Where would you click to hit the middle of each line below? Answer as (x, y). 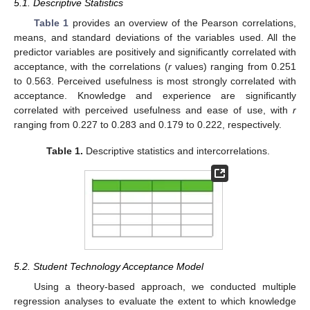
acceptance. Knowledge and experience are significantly (155, 95)
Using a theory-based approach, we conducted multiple (165, 286)
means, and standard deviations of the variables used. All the (155, 37)
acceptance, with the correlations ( (91, 66)
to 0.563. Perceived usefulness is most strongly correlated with (155, 81)
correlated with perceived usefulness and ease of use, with (153, 110)
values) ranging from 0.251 (234, 66)
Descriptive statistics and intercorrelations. (176, 151)
